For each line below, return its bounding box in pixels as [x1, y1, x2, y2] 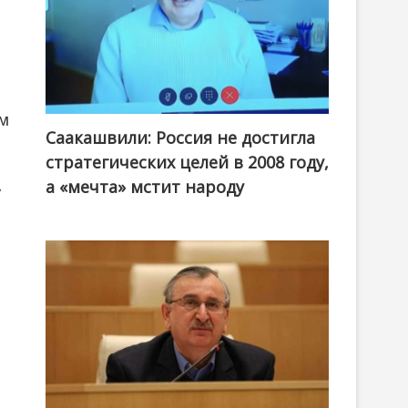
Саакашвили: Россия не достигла [46, 127, 315, 149]
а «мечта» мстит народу [46, 176, 244, 199]
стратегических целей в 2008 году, [46, 151, 329, 174]
